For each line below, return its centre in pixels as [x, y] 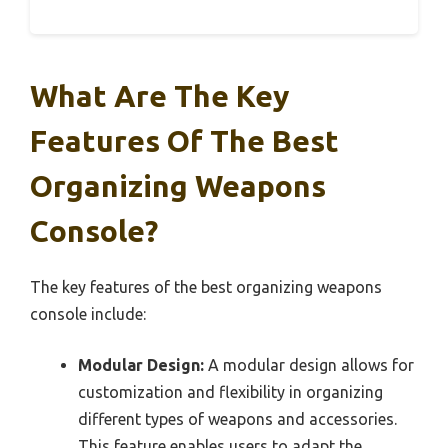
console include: [88, 314]
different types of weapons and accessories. [237, 419]
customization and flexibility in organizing [230, 392]
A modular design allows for [309, 365]
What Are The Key [159, 96]
